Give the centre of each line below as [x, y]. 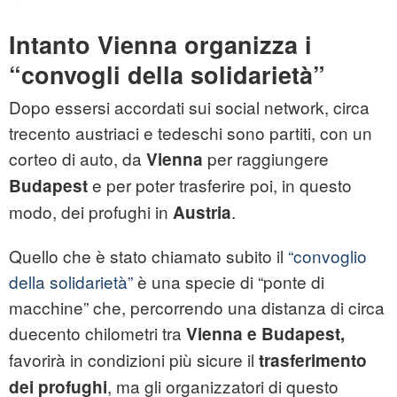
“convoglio [327, 256]
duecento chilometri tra [97, 333]
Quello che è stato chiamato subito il [148, 256]
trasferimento [313, 361]
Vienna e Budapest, [265, 334]
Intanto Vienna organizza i [160, 45]
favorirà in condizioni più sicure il [134, 360]
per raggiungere [268, 159]
